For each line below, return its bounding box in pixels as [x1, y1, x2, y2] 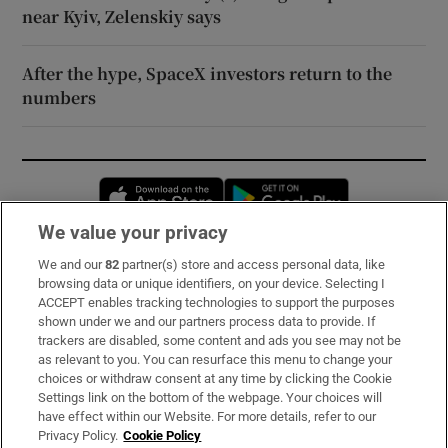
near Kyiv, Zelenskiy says [22, 4, 222, 28]
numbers [22, 85, 97, 109]
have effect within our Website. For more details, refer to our [38, 409, 377, 424]
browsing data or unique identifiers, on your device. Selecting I [38, 276, 386, 291]
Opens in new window [224, 179, 368, 195]
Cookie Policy [123, 428, 202, 443]
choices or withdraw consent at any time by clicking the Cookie [38, 371, 393, 386]
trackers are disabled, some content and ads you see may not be [38, 333, 402, 348]
